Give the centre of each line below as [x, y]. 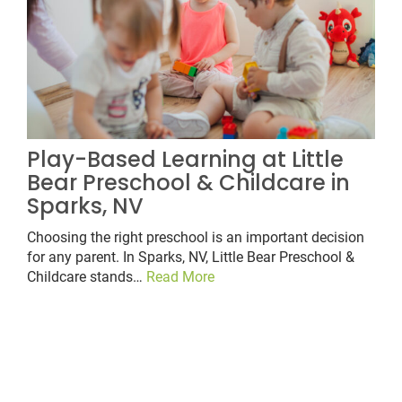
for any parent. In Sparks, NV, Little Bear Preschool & [191, 258]
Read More [180, 277]
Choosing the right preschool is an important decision [196, 238]
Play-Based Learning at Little [185, 160]
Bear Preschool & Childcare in [188, 183]
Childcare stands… [87, 277]
